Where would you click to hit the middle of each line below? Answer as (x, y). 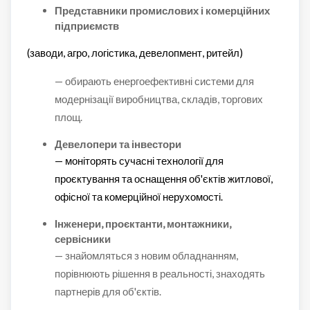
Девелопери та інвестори (118, 144)
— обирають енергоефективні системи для (154, 81)
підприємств (86, 26)
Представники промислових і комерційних (162, 10)
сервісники (82, 239)
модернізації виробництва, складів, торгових (158, 99)
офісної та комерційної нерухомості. (138, 197)
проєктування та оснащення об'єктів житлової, (163, 179)
